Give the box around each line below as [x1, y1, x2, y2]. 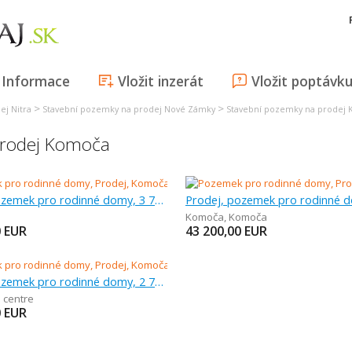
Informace [2, 71, 70, 90]
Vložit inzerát [118, 71, 203, 90]
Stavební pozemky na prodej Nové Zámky [42, 104, 215, 115]
